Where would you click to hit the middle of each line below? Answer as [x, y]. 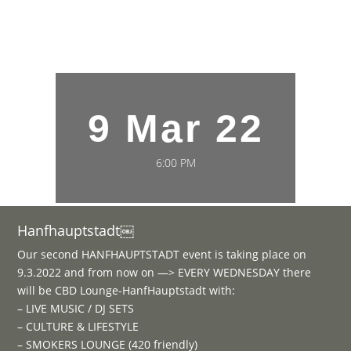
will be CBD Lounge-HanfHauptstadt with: [127, 291]
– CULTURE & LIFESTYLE [78, 327]
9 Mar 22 [175, 128]
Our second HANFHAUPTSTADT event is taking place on [162, 255]
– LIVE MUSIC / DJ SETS [76, 309]
